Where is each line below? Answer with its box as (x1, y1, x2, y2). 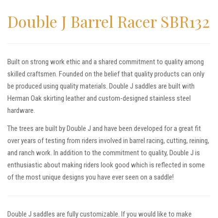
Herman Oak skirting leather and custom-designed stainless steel (7, 93, 191, 103)
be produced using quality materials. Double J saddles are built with (7, 81, 195, 91)
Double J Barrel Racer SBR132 (7, 10, 210, 32)
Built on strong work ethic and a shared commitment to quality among (7, 57, 204, 66)
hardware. (7, 106, 35, 115)
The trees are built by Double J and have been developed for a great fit (7, 124, 201, 133)
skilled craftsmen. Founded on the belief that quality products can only (7, 69, 204, 78)
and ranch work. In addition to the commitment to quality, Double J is (7, 148, 200, 158)
